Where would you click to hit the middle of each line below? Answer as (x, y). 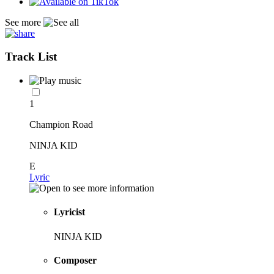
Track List (31, 57)
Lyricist (69, 212)
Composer (75, 260)
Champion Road (61, 125)
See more (24, 22)
